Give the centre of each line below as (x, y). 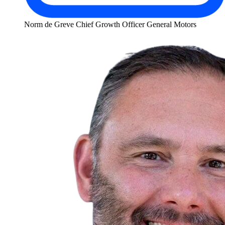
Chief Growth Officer (110, 25)
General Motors (172, 25)
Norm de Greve (49, 25)
